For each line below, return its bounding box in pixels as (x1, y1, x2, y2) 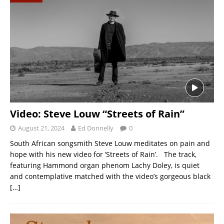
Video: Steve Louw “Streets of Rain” (10, 106, 184, 120)
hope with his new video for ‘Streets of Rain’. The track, (10, 149, 196, 159)
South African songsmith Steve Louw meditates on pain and (10, 138, 210, 148)
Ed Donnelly (78, 123, 113, 132)
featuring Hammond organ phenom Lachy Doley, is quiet (10, 160, 199, 170)
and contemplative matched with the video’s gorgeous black (10, 171, 210, 181)
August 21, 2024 (18, 123, 64, 132)
